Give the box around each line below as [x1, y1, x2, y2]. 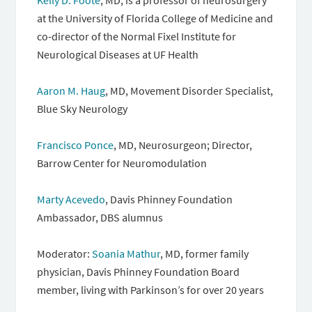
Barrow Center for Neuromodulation [37, 156, 208, 170]
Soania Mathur [92, 247, 161, 260]
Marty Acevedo [37, 192, 106, 206]
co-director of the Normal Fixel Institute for [37, 29, 237, 43]
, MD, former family [160, 247, 249, 260]
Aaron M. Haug [37, 84, 106, 97]
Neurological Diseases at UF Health [37, 47, 199, 61]
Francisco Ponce [37, 138, 114, 152]
